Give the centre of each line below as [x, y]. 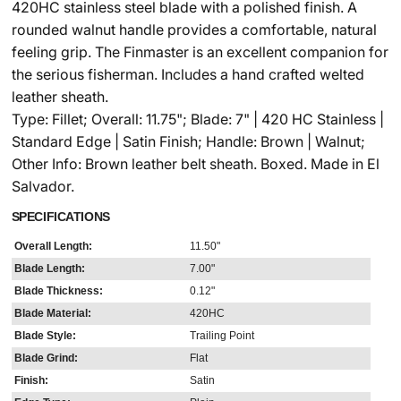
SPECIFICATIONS [60, 217]
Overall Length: [53, 247]
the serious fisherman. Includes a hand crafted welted [188, 75]
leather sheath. [60, 97]
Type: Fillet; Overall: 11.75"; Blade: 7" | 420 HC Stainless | [197, 119]
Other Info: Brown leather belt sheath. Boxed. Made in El [195, 164]
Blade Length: [49, 269]
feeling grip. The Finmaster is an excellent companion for [200, 52]
